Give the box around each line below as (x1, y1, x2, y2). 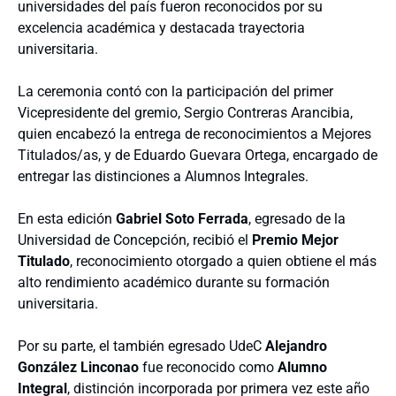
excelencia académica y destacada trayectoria (18, 19, 305, 36)
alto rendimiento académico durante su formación (18, 274, 330, 291)
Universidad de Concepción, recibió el (18, 232, 252, 248)
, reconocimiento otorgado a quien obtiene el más (70, 253, 377, 270)
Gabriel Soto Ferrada (116, 210, 248, 227)
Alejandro (265, 338, 327, 354)
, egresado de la (248, 210, 346, 227)
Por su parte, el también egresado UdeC (18, 338, 265, 354)
